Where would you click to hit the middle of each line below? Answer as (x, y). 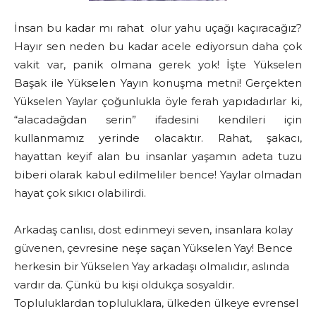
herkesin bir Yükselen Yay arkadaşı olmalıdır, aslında (152, 267)
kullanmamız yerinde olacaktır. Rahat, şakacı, (158, 138)
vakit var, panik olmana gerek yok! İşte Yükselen (158, 65)
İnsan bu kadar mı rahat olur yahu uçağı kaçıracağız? (158, 28)
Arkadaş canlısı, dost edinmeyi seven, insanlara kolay (153, 230)
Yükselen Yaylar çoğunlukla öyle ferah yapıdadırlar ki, (158, 102)
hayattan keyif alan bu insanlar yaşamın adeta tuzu (158, 157)
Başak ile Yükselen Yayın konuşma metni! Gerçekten (158, 83)
